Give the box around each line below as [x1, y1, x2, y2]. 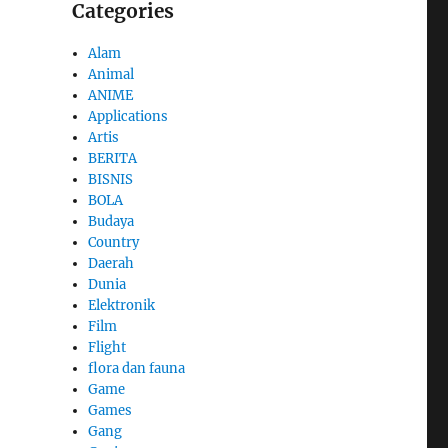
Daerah [88, 255, 135, 273]
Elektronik [88, 297, 156, 315]
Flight [88, 339, 127, 357]
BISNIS [88, 171, 134, 189]
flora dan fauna [88, 360, 186, 378]
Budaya [88, 213, 135, 231]
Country [88, 234, 140, 252]
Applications [88, 108, 169, 126]
